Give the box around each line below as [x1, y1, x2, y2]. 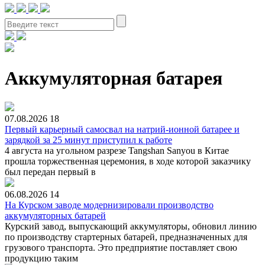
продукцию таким [5, 253, 78, 263]
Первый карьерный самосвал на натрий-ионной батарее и [5, 124, 240, 134]
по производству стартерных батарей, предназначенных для [5, 231, 247, 242]
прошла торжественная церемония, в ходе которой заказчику [5, 156, 251, 166]
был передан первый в [5, 166, 96, 177]
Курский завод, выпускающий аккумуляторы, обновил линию [5, 221, 257, 231]
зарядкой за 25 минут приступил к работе [5, 134, 172, 145]
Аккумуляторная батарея [5, 67, 222, 89]
